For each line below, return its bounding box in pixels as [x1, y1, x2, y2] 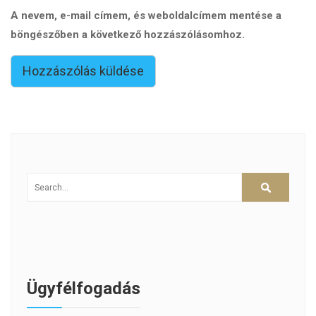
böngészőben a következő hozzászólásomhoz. [11, 28, 245, 42]
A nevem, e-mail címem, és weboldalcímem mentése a [11, 9, 281, 23]
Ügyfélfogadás [27, 279, 140, 299]
